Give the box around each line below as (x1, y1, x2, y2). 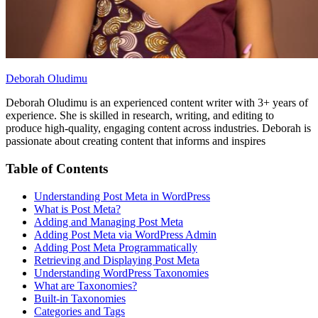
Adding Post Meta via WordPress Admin (34, 228, 216, 241)
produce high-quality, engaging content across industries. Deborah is (6, 122, 311, 135)
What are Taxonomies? (34, 279, 137, 292)
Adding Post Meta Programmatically (34, 241, 197, 253)
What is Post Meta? (34, 202, 121, 215)
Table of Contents (6, 161, 108, 177)
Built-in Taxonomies (34, 292, 126, 305)
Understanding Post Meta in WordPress (34, 190, 210, 202)
